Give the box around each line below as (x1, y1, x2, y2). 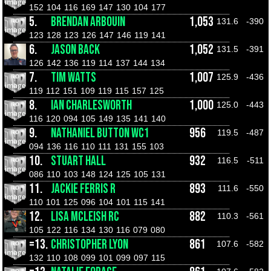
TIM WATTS (51, 70, 96, 86)
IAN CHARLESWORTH (51, 97, 132, 114)
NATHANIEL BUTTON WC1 (51, 125, 149, 142)
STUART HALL (51, 153, 106, 169)
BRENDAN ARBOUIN (51, 14, 125, 30)
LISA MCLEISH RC (51, 209, 119, 225)
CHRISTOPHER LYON (51, 237, 128, 253)
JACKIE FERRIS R (51, 181, 116, 197)
